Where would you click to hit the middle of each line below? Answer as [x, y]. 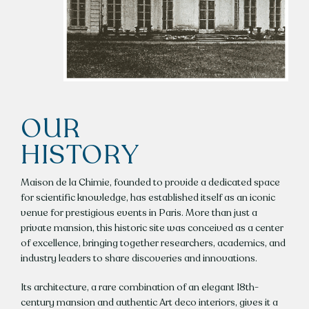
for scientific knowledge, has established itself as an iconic [148, 198]
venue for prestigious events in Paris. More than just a [139, 213]
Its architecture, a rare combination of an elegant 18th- [139, 288]
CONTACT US [154, 24]
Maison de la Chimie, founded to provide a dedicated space [150, 183]
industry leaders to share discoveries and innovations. [139, 259]
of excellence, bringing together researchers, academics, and [153, 243]
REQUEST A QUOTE [154, 70]
